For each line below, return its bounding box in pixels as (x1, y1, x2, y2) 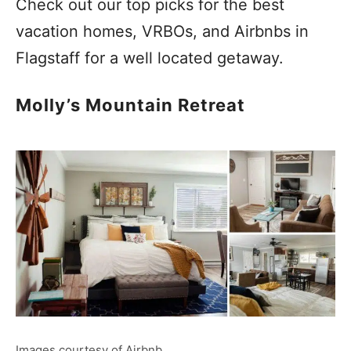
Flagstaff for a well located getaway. (16, 49, 288, 67)
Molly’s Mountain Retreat (16, 95, 245, 115)
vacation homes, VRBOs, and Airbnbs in (16, 22, 309, 41)
